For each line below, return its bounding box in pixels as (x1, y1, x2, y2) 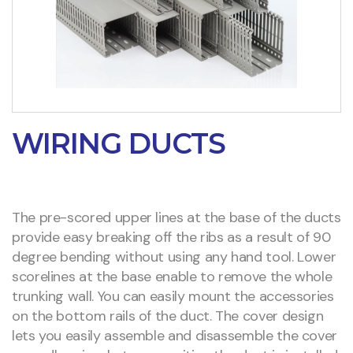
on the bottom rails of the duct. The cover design (12, 307, 324, 326)
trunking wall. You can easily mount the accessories (12, 287, 334, 307)
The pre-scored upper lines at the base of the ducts (12, 208, 341, 228)
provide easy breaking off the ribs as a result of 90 (12, 228, 331, 247)
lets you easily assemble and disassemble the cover (12, 326, 338, 346)
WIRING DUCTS (12, 126, 225, 162)
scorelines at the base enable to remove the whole (12, 267, 333, 287)
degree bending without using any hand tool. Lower (12, 247, 336, 267)
